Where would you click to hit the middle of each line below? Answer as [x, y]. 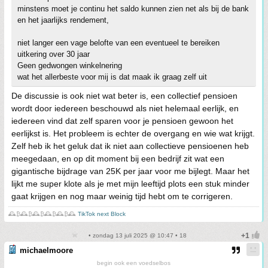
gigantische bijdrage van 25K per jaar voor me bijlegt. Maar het [130, 171]
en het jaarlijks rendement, [63, 20]
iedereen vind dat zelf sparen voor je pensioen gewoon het [122, 121]
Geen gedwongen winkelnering [70, 65]
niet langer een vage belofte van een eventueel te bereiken [118, 42]
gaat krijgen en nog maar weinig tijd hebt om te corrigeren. [122, 196]
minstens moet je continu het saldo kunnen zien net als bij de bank [133, 8]
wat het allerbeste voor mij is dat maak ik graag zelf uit [112, 77]
